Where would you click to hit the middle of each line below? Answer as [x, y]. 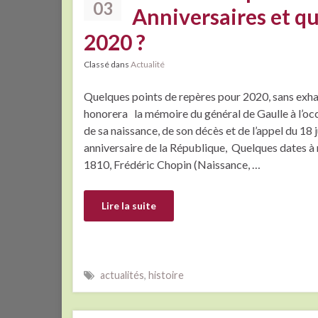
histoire [166, 275]
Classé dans [107, 64]
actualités [122, 275]
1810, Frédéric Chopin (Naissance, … [172, 164]
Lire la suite [129, 205]
